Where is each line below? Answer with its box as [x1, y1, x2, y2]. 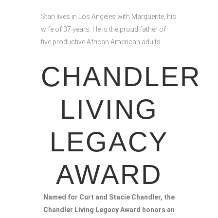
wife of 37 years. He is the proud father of [41, 25, 166, 33]
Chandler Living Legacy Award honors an [43, 206, 175, 214]
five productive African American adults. [41, 38, 163, 46]
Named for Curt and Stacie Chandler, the [43, 193, 175, 201]
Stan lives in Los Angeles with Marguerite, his [41, 13, 176, 20]
